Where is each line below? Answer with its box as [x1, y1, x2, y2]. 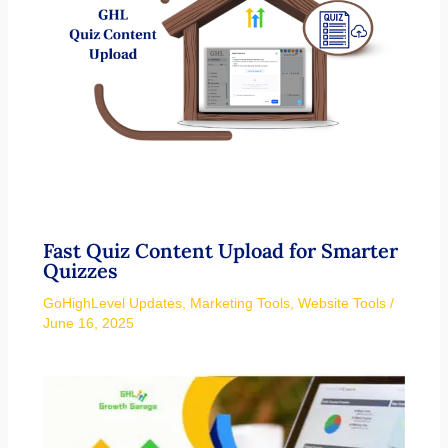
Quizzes [42, 257, 123, 283]
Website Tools [297, 294, 386, 311]
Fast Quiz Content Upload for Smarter [42, 237, 398, 263]
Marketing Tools [189, 294, 290, 311]
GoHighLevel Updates [42, 294, 182, 311]
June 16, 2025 [42, 314, 134, 331]
